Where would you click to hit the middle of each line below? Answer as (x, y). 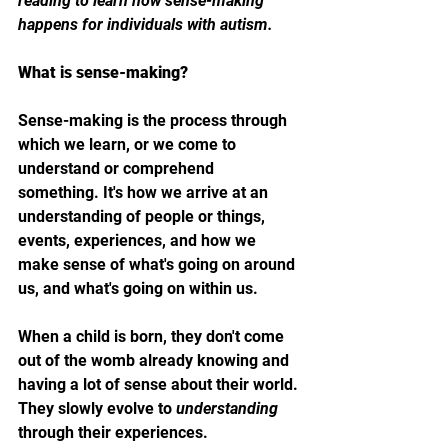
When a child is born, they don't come (153, 336)
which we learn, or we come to (129, 144)
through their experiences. (115, 432)
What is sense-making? (103, 72)
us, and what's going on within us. (138, 288)
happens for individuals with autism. (145, 24)
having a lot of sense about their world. (160, 384)
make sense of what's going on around (158, 264)
